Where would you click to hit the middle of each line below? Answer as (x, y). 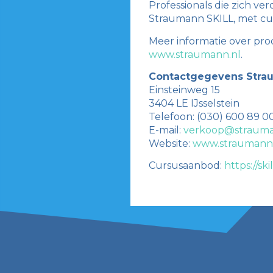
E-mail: (166, 130)
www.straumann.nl (195, 54)
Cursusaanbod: (187, 166)
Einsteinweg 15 (185, 90)
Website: (171, 143)
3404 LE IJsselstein (194, 103)
